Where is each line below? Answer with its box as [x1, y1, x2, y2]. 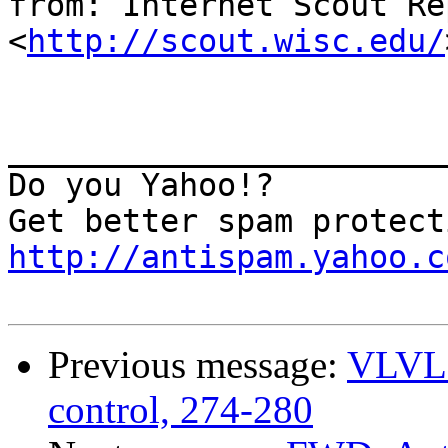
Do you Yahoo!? [8, 167, 274, 204]
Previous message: [48, 343, 347, 387]
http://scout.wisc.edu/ [27, 23, 445, 60]
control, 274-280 [48, 388, 313, 432]
